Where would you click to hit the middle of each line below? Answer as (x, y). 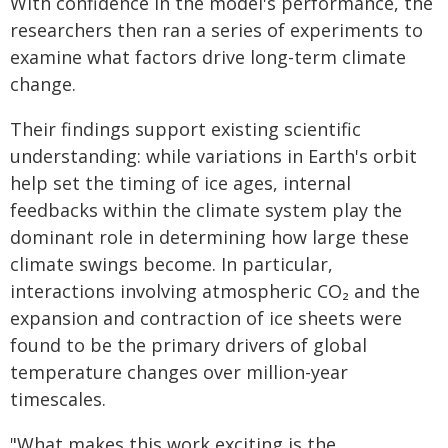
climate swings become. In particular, (171, 264)
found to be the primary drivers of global (188, 345)
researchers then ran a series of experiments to (216, 30)
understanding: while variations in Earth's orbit (213, 156)
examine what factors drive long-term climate (208, 57)
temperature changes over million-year (179, 372)
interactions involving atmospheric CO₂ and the (215, 291)
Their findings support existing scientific (185, 129)
